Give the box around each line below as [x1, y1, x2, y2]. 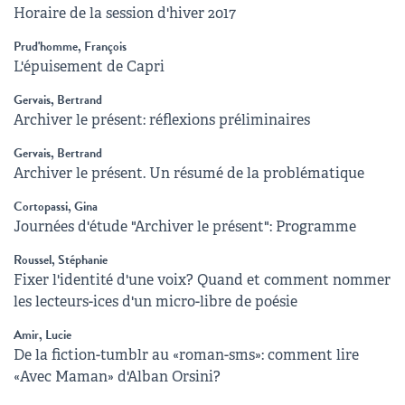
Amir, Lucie [14, 325, 71, 344]
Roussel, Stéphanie [14, 250, 108, 269]
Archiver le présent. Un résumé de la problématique [14, 163, 364, 183]
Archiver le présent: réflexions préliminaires [14, 109, 310, 129]
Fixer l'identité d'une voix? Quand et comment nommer [14, 269, 391, 289]
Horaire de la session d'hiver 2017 [14, 3, 236, 23]
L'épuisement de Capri [14, 56, 165, 76]
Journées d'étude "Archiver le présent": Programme [14, 216, 356, 236]
